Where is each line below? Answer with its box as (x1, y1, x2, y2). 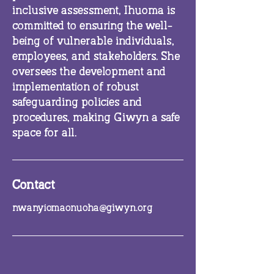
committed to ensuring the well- (12, 21, 172, 32)
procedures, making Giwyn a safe (12, 113, 180, 124)
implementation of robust (12, 82, 139, 93)
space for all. (12, 128, 76, 139)
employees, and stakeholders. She (12, 51, 180, 62)
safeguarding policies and (12, 97, 142, 108)
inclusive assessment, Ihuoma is (12, 6, 176, 17)
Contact (12, 180, 55, 191)
